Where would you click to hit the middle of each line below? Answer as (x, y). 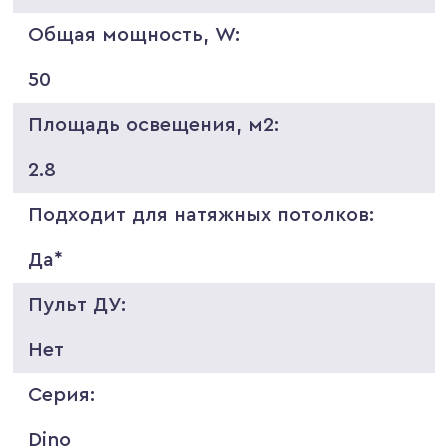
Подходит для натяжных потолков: (201, 214)
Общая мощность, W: (134, 34)
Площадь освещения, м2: (154, 124)
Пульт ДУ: (77, 304)
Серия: (62, 394)
